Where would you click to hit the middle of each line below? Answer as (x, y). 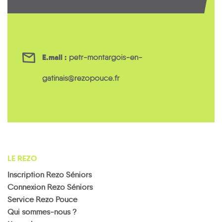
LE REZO (22, 158)
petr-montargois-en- (106, 57)
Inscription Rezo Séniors (50, 174)
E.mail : (55, 57)
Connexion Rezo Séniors (50, 187)
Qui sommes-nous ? (42, 212)
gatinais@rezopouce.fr (81, 78)
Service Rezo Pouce (42, 199)
